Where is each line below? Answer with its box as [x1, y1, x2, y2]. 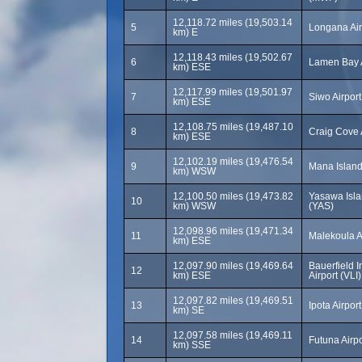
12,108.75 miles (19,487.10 [173, 121, 293, 133]
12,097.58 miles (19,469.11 [173, 330, 293, 341]
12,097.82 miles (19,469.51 [173, 295, 293, 306]
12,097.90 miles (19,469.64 [173, 260, 293, 271]
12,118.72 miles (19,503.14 [173, 17, 293, 28]
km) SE [173, 305, 204, 316]
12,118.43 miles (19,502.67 [173, 52, 293, 63]
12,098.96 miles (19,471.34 [173, 225, 293, 237]
